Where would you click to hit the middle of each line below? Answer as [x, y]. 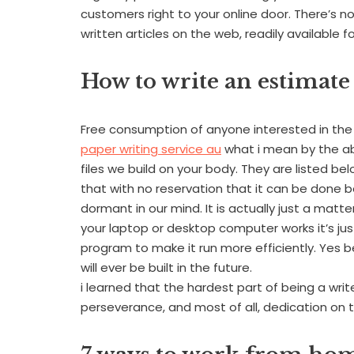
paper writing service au [151, 149]
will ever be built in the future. [166, 267]
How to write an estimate [215, 81]
